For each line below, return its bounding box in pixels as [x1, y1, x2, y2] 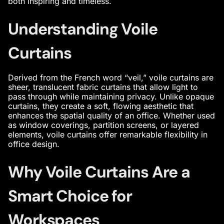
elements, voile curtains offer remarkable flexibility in [8, 129, 207, 139]
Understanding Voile [8, 18, 157, 39]
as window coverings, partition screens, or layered [8, 120, 199, 130]
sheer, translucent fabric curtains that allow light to [8, 82, 198, 92]
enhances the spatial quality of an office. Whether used [8, 110, 215, 120]
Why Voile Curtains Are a [8, 161, 190, 182]
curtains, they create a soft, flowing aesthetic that [8, 101, 193, 111]
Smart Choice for [8, 185, 132, 206]
